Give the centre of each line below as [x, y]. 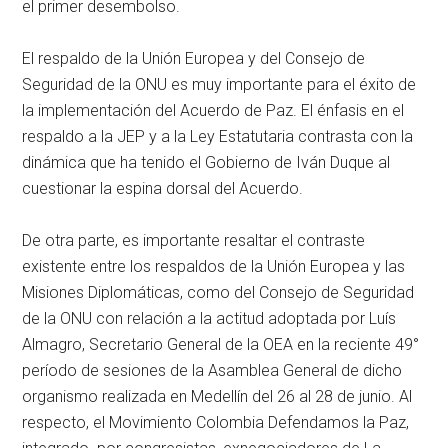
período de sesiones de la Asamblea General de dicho [212, 371]
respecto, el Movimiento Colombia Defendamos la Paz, [216, 423]
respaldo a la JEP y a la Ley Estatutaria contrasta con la [218, 137]
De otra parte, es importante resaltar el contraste [194, 241]
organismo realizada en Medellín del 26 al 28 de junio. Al [217, 397]
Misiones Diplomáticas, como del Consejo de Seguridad [218, 293]
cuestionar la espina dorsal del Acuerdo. [163, 189]
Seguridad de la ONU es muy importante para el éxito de [219, 85]
